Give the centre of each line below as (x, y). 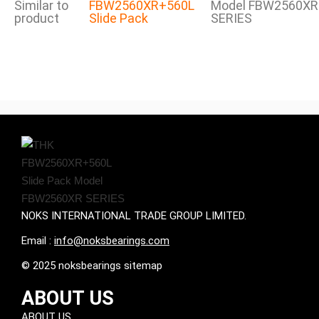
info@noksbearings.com (112, 240)
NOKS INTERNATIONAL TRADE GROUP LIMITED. (134, 215)
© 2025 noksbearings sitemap (92, 265)
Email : (38, 240)
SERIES (231, 18)
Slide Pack (119, 18)
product (37, 18)
